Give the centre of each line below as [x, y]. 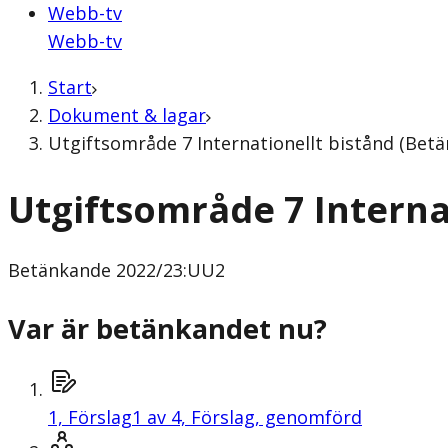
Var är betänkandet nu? [167, 328]
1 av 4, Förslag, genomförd [247, 416]
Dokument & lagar [127, 115]
